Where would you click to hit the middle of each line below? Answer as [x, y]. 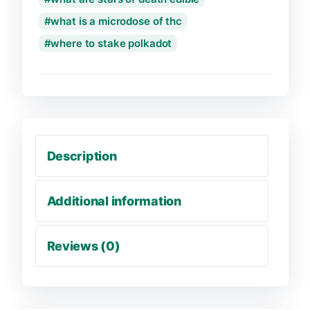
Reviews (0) [83, 246]
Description [82, 156]
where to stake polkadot [111, 43]
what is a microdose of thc [116, 21]
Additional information [114, 201]
